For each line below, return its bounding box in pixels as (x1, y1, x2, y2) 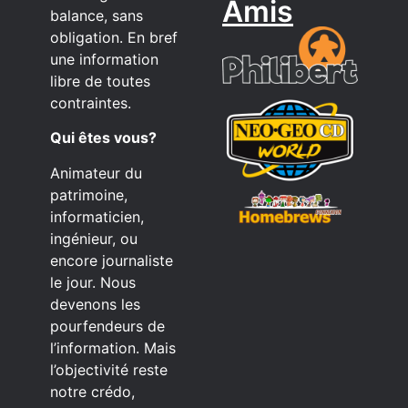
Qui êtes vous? (50, 128, 157, 148)
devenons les (50, 294, 140, 313)
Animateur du (50, 163, 142, 182)
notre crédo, (50, 382, 135, 401)
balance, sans (50, 6, 143, 25)
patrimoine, (50, 185, 127, 204)
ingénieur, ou (50, 229, 138, 248)
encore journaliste (50, 250, 173, 270)
